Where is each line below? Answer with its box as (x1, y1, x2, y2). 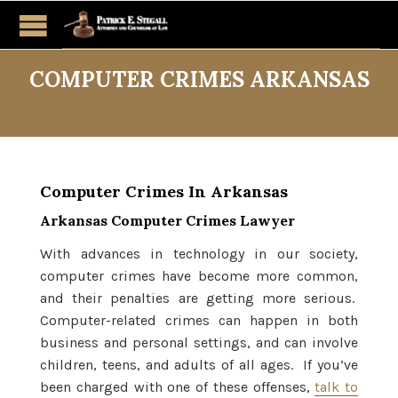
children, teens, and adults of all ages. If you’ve (40, 355, 358, 373)
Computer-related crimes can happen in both (40, 311, 358, 329)
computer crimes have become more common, (40, 267, 358, 284)
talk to (314, 378, 358, 395)
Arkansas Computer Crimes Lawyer (40, 211, 295, 229)
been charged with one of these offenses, (40, 378, 315, 395)
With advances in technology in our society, (40, 244, 358, 262)
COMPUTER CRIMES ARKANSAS (28, 66, 370, 93)
